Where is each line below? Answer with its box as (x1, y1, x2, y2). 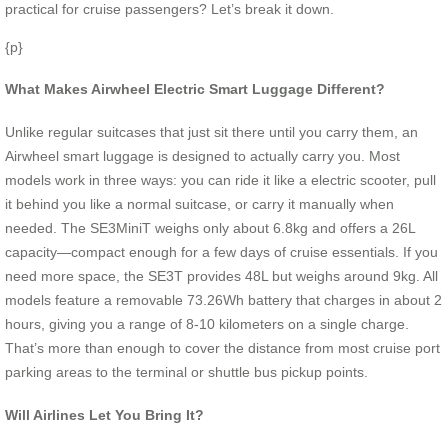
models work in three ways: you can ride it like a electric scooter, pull (5, 172, 436, 189)
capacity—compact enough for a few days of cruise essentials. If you (5, 244, 438, 261)
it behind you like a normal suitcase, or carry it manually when (5, 196, 394, 213)
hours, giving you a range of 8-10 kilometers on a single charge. (5, 316, 409, 333)
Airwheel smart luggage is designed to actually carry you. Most (5, 148, 400, 165)
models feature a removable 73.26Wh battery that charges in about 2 (5, 292, 442, 309)
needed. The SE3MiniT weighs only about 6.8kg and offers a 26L (5, 220, 415, 237)
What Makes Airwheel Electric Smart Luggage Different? (5, 81, 385, 98)
